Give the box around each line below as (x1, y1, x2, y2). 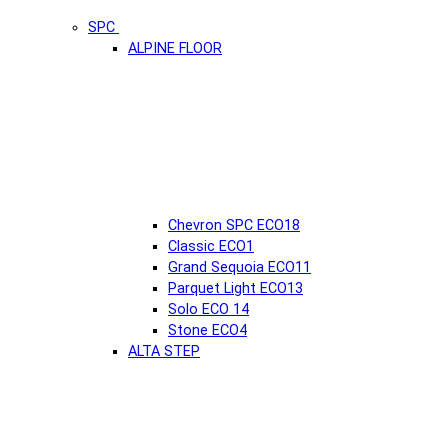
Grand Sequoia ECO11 (168, 258, 311, 276)
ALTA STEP (128, 342, 200, 360)
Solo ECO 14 (168, 300, 249, 318)
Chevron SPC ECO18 (168, 216, 300, 234)
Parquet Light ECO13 (168, 279, 303, 297)
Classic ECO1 (168, 237, 254, 255)
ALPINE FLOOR (128, 39, 222, 57)
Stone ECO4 (168, 321, 247, 339)
